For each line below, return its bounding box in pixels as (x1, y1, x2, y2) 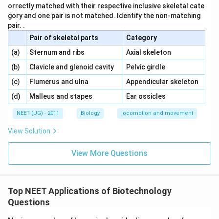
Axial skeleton (126, 48, 171, 56)
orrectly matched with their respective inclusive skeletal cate (8, 2, 204, 10)
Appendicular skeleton (126, 78, 198, 86)
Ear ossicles (126, 92, 166, 100)
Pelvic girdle (126, 63, 165, 71)
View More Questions (71, 149, 148, 158)
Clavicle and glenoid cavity (29, 63, 114, 71)
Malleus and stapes (29, 92, 92, 100)
